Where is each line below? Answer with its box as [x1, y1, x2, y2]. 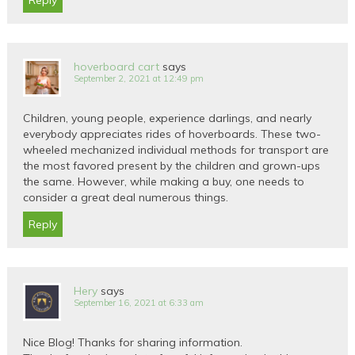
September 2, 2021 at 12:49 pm [74, 73, 204, 85]
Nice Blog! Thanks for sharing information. [23, 335, 243, 350]
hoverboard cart [74, 59, 160, 74]
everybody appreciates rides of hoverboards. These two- [23, 127, 322, 142]
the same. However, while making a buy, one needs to [23, 174, 305, 189]
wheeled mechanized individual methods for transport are [23, 143, 330, 158]
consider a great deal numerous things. [23, 190, 229, 205]
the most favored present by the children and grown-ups [23, 158, 321, 174]
